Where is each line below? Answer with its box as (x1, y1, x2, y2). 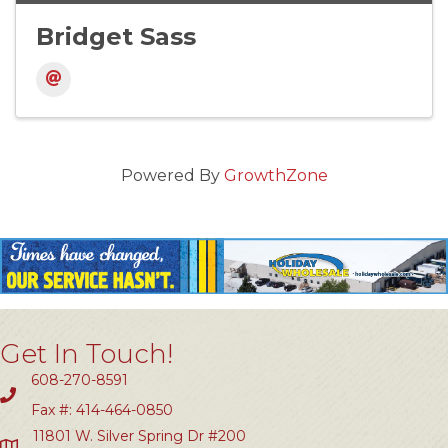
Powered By (120, 166, 224, 186)
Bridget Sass (36, 22, 196, 52)
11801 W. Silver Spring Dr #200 (33, 426, 246, 445)
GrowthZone (223, 166, 328, 186)
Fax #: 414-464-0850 (31, 400, 173, 419)
